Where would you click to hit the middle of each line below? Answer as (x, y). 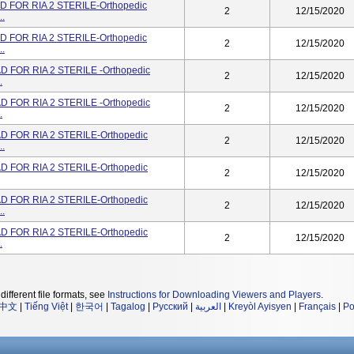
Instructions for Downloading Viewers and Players (214, 295)
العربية (208, 307)
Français (317, 307)
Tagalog (128, 307)
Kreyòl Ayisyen (260, 307)
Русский (170, 307)
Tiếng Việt (46, 307)
